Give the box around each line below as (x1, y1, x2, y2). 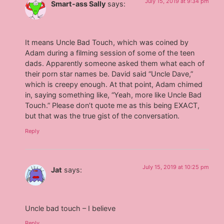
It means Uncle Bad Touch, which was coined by (25, 38, 189, 47)
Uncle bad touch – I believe (25, 203, 116, 212)
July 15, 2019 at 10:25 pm (142, 163, 209, 170)
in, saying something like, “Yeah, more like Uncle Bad (25, 90, 202, 99)
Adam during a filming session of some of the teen (25, 48, 195, 57)
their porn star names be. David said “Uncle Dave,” (25, 69, 193, 78)
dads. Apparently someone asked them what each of (25, 59, 205, 68)
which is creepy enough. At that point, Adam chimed (25, 80, 203, 89)
